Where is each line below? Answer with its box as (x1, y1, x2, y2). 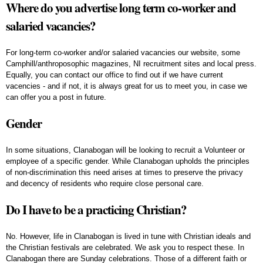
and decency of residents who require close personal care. (6, 178, 204, 188)
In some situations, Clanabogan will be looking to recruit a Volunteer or (6, 145, 245, 154)
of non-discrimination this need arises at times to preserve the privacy (6, 167, 243, 177)
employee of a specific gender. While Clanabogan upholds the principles (6, 156, 249, 166)
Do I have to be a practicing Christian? (6, 200, 187, 218)
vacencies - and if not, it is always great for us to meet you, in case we (6, 81, 247, 90)
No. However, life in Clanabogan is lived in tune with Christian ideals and (6, 231, 251, 241)
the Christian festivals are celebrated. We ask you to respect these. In (6, 242, 244, 252)
